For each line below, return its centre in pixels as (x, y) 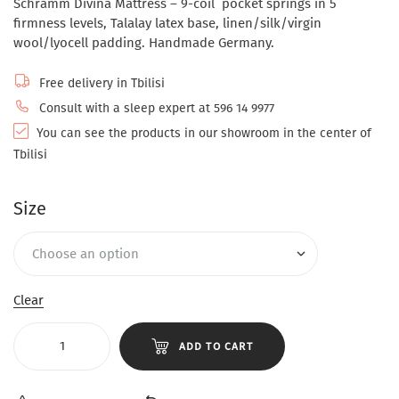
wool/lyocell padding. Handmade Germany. (144, 42)
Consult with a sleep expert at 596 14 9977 (155, 109)
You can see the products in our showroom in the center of (202, 134)
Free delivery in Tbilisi (100, 84)
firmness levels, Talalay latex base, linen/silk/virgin (167, 23)
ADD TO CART (216, 347)
